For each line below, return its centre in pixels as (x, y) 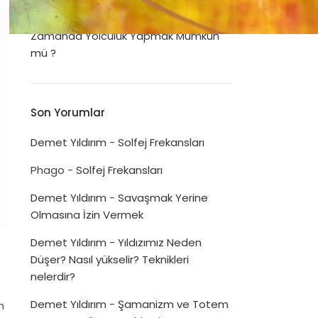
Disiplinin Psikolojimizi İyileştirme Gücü (127, 19)
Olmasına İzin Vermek (87, 215)
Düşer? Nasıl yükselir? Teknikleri (109, 259)
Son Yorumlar (67, 113)
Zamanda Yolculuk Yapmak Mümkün (125, 36)
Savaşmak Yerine (163, 198)
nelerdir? (53, 276)
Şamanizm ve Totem (173, 304)
